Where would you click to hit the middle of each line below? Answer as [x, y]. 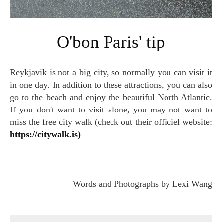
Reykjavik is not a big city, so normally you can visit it [13, 72]
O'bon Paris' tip [119, 42]
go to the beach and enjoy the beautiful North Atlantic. [111, 97]
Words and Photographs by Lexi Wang [146, 184]
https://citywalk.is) [45, 134]
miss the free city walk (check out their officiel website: [111, 122]
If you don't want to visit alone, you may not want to [111, 109]
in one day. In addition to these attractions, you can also [111, 84]
